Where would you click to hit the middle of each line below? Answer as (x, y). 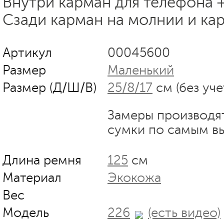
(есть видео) (184, 212)
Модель (26, 212)
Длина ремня (42, 160)
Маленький (141, 70)
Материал (32, 177)
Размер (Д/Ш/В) (49, 87)
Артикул (27, 52)
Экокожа (134, 177)
